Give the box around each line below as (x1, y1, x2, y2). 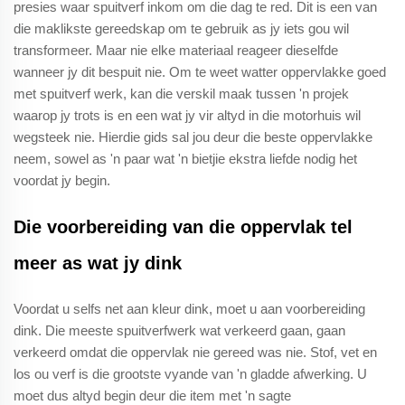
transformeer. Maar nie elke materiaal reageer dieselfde (14, 42, 338, 58)
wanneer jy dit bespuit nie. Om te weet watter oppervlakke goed (14, 63, 386, 80)
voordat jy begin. (14, 172, 110, 188)
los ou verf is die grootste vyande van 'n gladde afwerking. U (14, 365, 367, 381)
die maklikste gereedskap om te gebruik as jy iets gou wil (14, 20, 349, 36)
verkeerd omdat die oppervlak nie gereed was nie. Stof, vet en (14, 344, 377, 360)
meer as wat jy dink (14, 252, 182, 273)
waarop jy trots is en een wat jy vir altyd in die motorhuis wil (14, 107, 361, 123)
